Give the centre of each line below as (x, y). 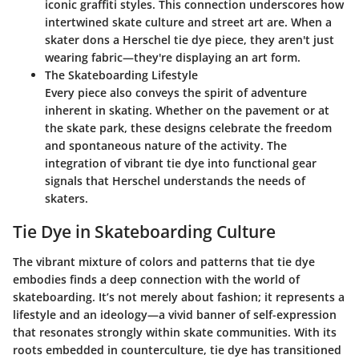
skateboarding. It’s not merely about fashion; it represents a (179, 297)
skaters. (67, 198)
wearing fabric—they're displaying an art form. (173, 57)
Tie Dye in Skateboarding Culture (144, 231)
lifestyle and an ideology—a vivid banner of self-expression (175, 315)
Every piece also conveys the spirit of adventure (176, 92)
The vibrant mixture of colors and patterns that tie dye (164, 262)
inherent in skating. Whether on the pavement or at (187, 110)
